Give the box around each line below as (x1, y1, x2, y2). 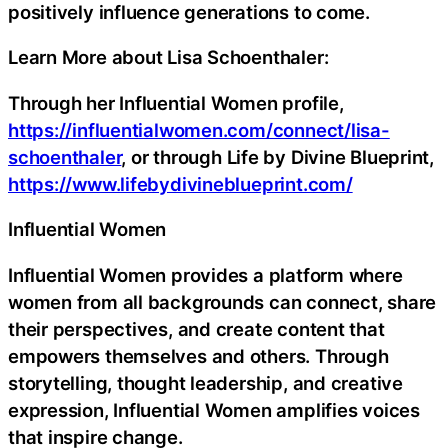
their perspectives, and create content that (8, 317, 385, 340)
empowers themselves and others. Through (8, 344, 389, 367)
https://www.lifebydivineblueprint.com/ (8, 172, 353, 195)
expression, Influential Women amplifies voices (8, 398, 420, 421)
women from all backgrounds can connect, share (8, 290, 437, 313)
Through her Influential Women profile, (8, 91, 344, 114)
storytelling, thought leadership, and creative (8, 371, 403, 394)
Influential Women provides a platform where (8, 263, 403, 286)
